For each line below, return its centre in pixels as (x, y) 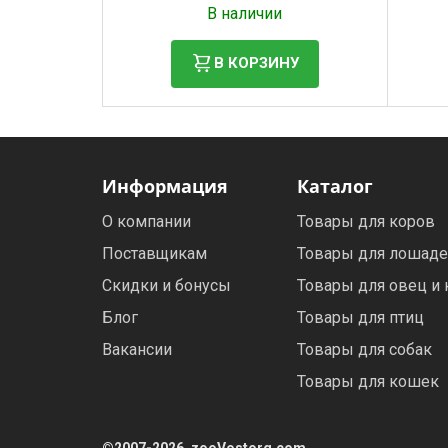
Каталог (335, 185)
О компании (146, 221)
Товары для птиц (360, 317)
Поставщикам (154, 253)
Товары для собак (364, 349)
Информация (165, 185)
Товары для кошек (368, 381)
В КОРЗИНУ (256, 63)
